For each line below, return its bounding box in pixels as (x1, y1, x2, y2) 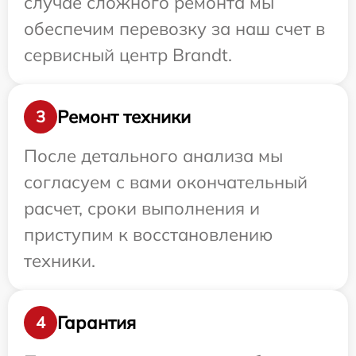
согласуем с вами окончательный (24, 171, 308, 194)
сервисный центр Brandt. (24, 44, 232, 67)
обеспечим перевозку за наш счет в (24, 17, 325, 41)
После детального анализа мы (24, 145, 283, 168)
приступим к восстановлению (24, 223, 273, 246)
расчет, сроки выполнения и (24, 197, 260, 220)
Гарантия (57, 311, 136, 334)
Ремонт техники (57, 105, 191, 128)
